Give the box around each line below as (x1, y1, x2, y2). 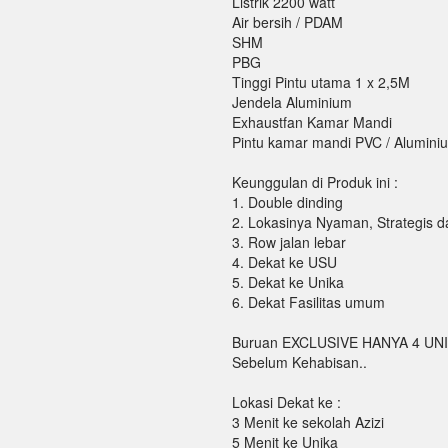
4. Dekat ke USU (231, 252, 337, 273)
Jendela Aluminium (231, 92, 352, 113)
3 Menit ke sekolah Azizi (231, 412, 384, 433)
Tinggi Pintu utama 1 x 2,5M (231, 72, 410, 93)
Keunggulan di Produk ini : (231, 172, 398, 193)
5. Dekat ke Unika (231, 272, 344, 293)
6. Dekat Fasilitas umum (231, 292, 385, 313)
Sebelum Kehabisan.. (231, 352, 367, 373)
